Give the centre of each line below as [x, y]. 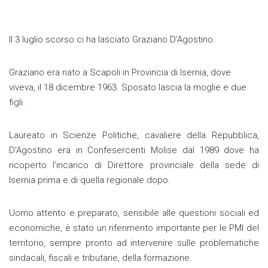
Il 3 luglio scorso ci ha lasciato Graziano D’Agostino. [112, 40]
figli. [17, 103]
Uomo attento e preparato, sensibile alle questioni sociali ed [134, 213]
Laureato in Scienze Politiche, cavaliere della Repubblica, [134, 135]
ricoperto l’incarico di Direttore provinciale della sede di [134, 165]
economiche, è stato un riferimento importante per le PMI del [134, 228]
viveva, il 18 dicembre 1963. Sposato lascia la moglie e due [128, 88]
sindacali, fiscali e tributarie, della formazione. [100, 258]
